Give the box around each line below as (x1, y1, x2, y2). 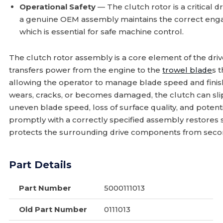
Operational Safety (19, 2, 96, 11)
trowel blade (162, 65, 213, 75)
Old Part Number (19, 205, 88, 214)
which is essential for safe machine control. (19, 27, 184, 36)
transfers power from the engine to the (9, 65, 163, 75)
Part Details (9, 159, 72, 171)
